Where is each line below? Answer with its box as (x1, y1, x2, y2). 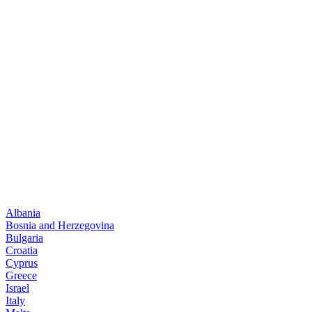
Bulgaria (6, 231, 43, 244)
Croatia (6, 244, 38, 256)
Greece (6, 269, 37, 281)
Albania (6, 206, 40, 219)
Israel (6, 281, 29, 294)
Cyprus (6, 256, 38, 269)
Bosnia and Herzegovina (6, 219, 114, 231)
